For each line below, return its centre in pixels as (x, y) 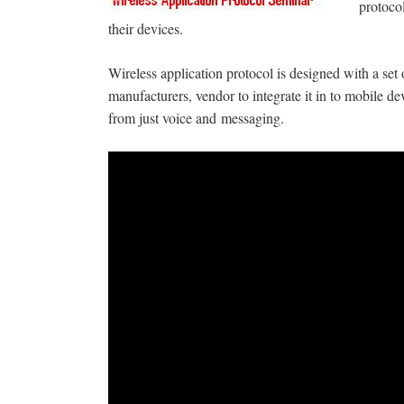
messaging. (252, 118)
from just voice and (165, 118)
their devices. (146, 29)
